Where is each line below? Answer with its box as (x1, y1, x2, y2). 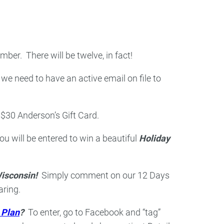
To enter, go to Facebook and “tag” (26, 207, 160, 218)
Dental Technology (56, 21, 170, 38)
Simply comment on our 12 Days (37, 170, 169, 181)
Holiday (139, 133, 170, 144)
